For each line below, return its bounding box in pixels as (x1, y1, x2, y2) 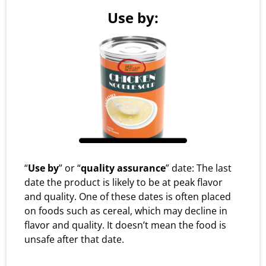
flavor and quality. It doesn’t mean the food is (24, 218, 227, 232)
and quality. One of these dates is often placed (24, 189, 232, 203)
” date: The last (166, 161, 232, 175)
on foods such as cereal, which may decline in (24, 204, 228, 217)
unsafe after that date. (24, 232, 125, 246)
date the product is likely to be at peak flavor (24, 175, 223, 189)
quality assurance (81, 161, 166, 175)
